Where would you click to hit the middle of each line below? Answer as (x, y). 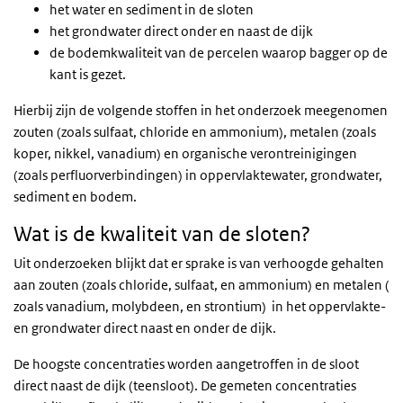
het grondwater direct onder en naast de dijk (181, 31)
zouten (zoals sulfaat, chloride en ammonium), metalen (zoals (195, 132)
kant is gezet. (88, 74)
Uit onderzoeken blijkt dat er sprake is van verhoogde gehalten (199, 263)
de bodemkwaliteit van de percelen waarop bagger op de (219, 53)
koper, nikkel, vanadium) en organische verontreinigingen (185, 153)
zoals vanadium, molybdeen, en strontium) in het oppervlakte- (200, 306)
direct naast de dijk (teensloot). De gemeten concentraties (185, 385)
